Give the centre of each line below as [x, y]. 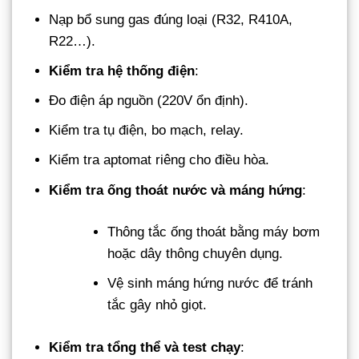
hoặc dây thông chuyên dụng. [196, 254]
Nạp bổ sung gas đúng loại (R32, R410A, [171, 19]
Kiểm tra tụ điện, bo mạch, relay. [147, 131]
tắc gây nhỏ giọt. [157, 305]
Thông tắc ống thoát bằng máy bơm [214, 232]
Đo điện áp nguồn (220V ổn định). [149, 100]
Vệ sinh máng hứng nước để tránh [210, 284]
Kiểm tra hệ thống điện [122, 71]
